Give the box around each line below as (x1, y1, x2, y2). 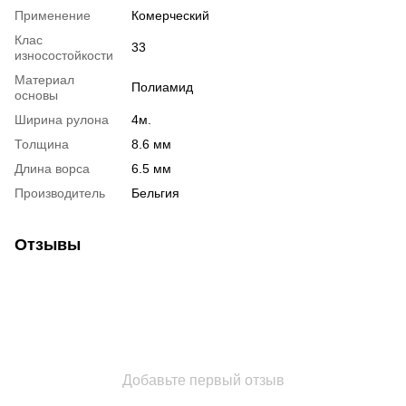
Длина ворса (14, 160, 90, 176)
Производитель (14, 185, 105, 200)
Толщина (14, 136, 69, 151)
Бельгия (131, 185, 179, 200)
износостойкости (14, 47, 113, 63)
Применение (14, 7, 91, 23)
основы (14, 87, 58, 102)
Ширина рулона (14, 111, 109, 127)
